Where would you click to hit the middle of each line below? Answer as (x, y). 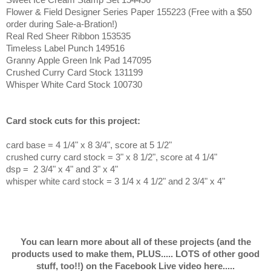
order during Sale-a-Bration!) (62, 24)
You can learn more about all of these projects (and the (135, 241)
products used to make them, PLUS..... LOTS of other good (135, 253)
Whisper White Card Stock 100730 (74, 84)
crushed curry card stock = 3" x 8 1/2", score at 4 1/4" (112, 157)
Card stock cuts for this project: (73, 120)
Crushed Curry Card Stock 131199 (74, 72)
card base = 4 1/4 (41, 145)
